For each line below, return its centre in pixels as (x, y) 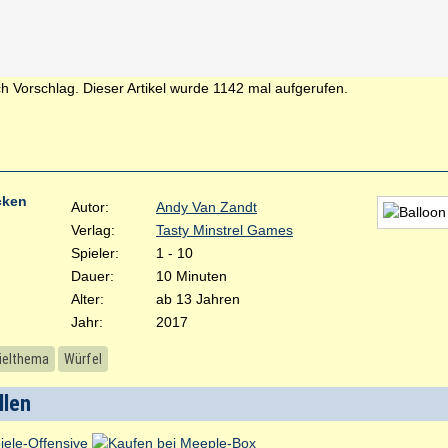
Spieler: (95, 253)
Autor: (90, 207)
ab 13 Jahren (198, 299)
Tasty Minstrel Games (224, 230)
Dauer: (92, 276)
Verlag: (93, 230)
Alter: (87, 299)
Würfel (83, 359)
